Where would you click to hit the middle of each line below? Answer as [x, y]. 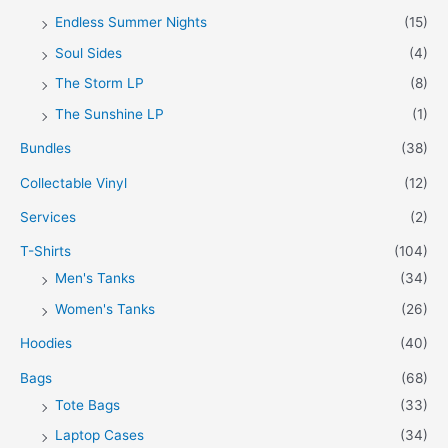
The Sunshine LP [109, 113]
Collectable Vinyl [73, 182]
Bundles [45, 148]
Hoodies [46, 343]
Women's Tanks [105, 308]
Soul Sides [88, 52]
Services [48, 216]
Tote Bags [87, 404]
